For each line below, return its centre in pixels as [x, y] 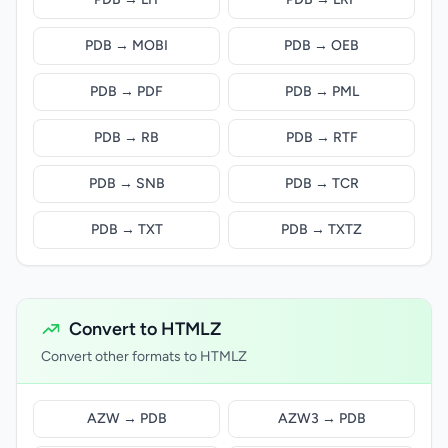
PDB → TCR [321, 183]
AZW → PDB [126, 418]
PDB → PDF [126, 91]
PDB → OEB [321, 45]
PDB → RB [126, 137]
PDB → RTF [321, 137]
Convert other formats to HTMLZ [144, 356]
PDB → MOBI [126, 45]
